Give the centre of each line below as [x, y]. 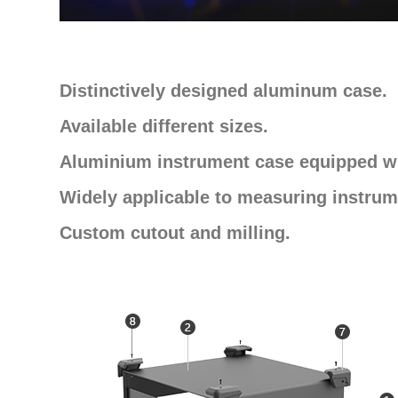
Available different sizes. [164, 127]
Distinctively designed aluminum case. [223, 91]
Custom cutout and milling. [175, 233]
